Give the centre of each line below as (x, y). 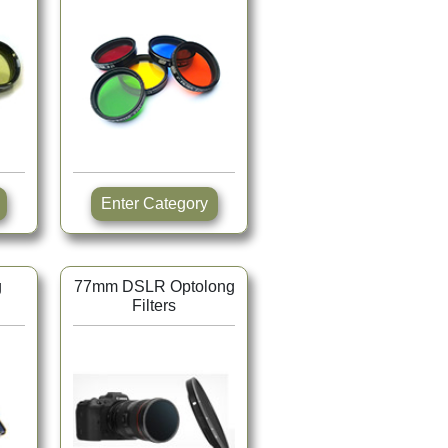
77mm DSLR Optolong (154, 287)
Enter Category (175, 204)
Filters (154, 306)
